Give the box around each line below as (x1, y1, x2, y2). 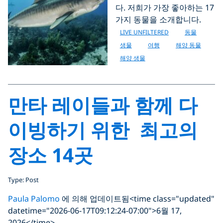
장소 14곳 (8, 141, 93, 168)
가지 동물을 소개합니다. (115, 14, 201, 25)
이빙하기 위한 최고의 (8, 116, 198, 143)
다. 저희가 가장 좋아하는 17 (115, 2, 214, 13)
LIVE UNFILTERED (119, 28, 169, 36)
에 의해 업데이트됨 (60, 193, 129, 204)
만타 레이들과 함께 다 (8, 92, 198, 118)
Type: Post (8, 175, 39, 184)
